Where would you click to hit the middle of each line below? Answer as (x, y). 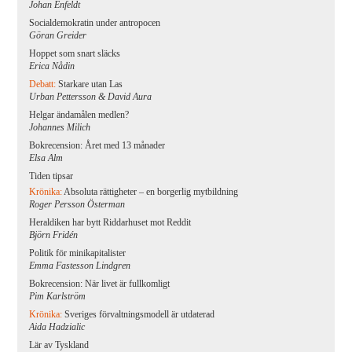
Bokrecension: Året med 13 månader (97, 145)
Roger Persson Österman (77, 204)
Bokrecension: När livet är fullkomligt (100, 284)
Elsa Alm (46, 158)
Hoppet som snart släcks (75, 53)
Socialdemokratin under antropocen (95, 23)
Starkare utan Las (91, 84)
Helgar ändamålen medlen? (79, 115)
